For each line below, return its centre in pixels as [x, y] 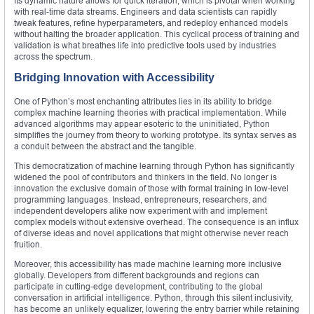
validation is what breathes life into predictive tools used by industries [145, 45]
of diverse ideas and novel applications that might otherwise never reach [151, 233]
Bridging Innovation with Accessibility [114, 77]
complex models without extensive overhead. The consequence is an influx [156, 221]
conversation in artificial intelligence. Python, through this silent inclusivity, [153, 297]
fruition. [28, 244]
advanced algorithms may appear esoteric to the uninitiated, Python [142, 123]
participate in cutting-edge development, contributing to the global [138, 286]
